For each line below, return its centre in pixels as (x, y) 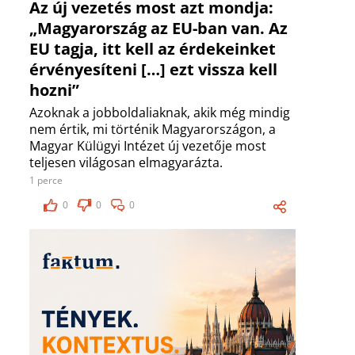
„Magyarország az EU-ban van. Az (158, 29)
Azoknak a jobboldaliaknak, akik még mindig (160, 113)
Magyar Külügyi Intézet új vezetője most (148, 146)
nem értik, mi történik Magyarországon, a (153, 130)
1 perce (46, 181)
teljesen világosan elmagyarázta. (126, 163)
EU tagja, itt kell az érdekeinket (153, 49)
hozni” (54, 90)
